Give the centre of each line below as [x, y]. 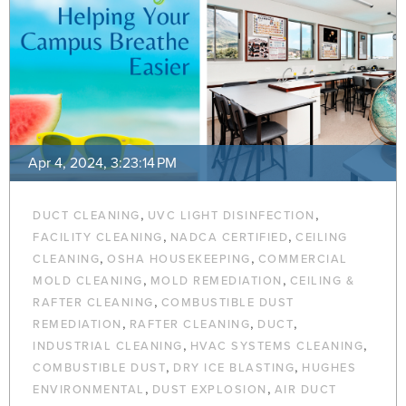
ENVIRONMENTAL [89, 390]
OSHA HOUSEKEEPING [179, 260]
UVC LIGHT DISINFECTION [231, 216]
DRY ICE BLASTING [234, 368]
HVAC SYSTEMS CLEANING [276, 347]
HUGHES [329, 368]
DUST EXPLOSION [209, 390]
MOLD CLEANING [88, 281]
